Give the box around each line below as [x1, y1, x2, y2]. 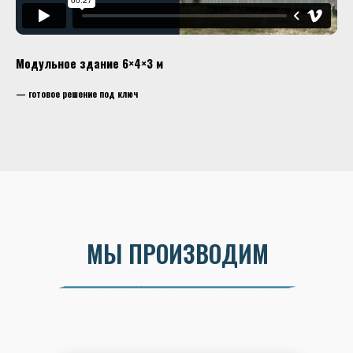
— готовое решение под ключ [16, 87, 138, 100]
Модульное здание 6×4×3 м [16, 54, 163, 72]
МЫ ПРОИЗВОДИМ [86, 236, 269, 271]
